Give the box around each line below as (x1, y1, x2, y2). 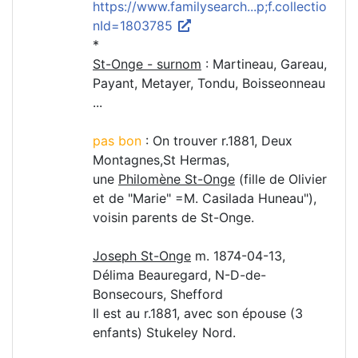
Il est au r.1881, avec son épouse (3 (93, 305, 303, 322)
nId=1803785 (93, 18, 177, 34)
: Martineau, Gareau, (201, 56, 327, 73)
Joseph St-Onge (93, 248, 191, 265)
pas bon (93, 133, 145, 149)
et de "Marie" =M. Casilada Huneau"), (93, 190, 316, 207)
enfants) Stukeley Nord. (93, 324, 236, 341)
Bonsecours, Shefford (93, 286, 223, 303)
